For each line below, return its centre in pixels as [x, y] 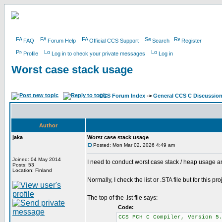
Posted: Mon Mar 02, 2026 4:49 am [134, 145]
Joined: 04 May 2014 [37, 159]
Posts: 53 [23, 165]
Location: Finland [32, 170]
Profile [31, 54]
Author [48, 125]
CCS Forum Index [122, 96]
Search [161, 41]
